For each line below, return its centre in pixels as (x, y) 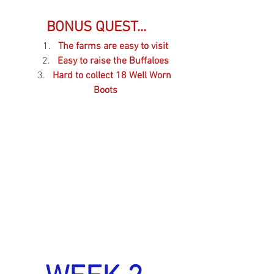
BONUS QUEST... (98, 28)
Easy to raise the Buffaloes (113, 61)
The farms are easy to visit (113, 47)
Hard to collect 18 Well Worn (113, 76)
